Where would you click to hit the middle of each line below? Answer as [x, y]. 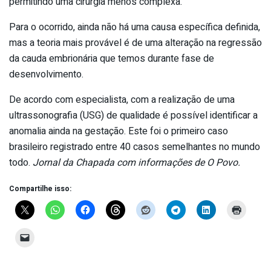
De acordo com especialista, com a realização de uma [122, 100]
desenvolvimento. [46, 74]
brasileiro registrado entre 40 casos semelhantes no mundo [135, 147]
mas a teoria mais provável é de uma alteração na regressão [135, 43]
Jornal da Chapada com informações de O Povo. [136, 162]
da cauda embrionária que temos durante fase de [112, 58]
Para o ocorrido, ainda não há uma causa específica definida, [135, 27]
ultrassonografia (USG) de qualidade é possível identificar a [133, 115]
